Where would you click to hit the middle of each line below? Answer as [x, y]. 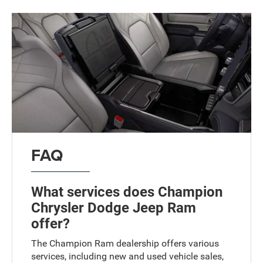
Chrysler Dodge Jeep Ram [114, 208]
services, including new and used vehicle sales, [128, 256]
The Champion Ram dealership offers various [125, 243]
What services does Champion [127, 192]
